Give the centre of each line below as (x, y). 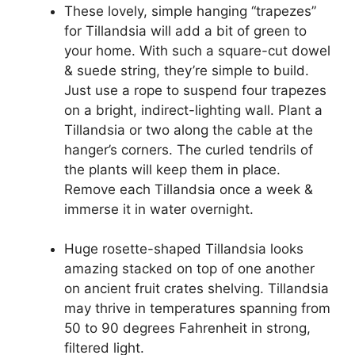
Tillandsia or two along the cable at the (189, 130)
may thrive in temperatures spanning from (197, 309)
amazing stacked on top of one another (189, 269)
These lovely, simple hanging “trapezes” (190, 11)
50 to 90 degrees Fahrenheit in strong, (187, 328)
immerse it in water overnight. (159, 209)
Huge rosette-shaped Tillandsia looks (184, 249)
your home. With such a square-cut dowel (197, 50)
